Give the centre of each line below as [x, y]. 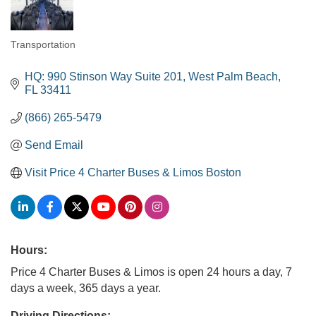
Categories [41, 54]
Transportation [43, 45]
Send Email [54, 145]
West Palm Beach [233, 77]
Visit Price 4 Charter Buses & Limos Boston [133, 172]
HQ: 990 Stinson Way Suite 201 [104, 77]
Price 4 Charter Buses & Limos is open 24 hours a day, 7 [151, 272]
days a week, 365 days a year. [86, 288]
